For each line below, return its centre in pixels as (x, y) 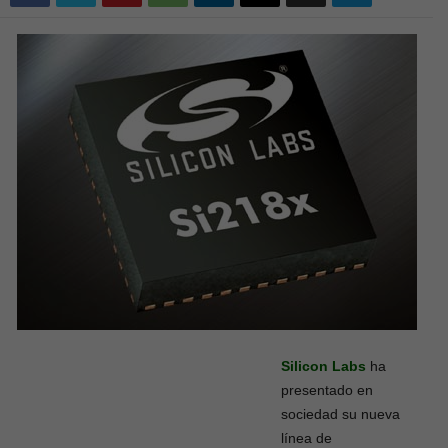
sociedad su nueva (340, 414)
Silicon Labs (323, 366)
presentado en (327, 390)
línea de (306, 438)
